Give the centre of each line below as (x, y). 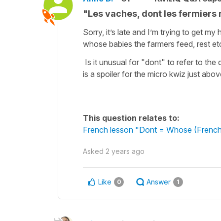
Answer (159, 182)
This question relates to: (131, 118)
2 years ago (125, 151)
